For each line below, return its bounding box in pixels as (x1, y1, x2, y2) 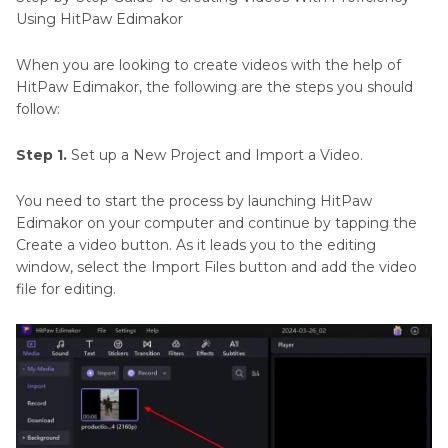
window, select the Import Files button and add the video (16, 258, 417, 277)
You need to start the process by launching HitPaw (16, 192, 372, 211)
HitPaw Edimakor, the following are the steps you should (16, 78, 413, 97)
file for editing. (16, 280, 116, 299)
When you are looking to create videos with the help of (16, 56, 401, 75)
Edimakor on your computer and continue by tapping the (16, 214, 417, 233)
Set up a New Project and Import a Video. (67, 146, 363, 165)
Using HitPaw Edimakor (16, 10, 183, 29)
